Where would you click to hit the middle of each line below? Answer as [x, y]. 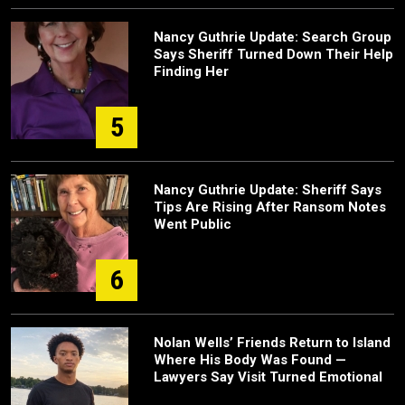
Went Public [193, 224]
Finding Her [191, 71]
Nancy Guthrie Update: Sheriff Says [268, 190]
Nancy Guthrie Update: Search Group [273, 37]
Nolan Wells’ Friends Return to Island [272, 343]
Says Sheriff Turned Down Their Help [273, 54]
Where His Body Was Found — [250, 360]
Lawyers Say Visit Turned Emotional [268, 377]
